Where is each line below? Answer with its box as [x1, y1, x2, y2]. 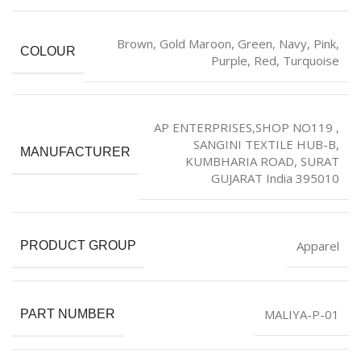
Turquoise [283, 52, 339, 68]
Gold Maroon [160, 35, 231, 52]
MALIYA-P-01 [264, 305, 339, 322]
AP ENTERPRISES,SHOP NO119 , [154, 118, 339, 135]
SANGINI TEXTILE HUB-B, [193, 135, 339, 152]
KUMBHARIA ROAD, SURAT [185, 152, 339, 169]
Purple [211, 52, 247, 68]
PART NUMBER [20, 306, 115, 321]
